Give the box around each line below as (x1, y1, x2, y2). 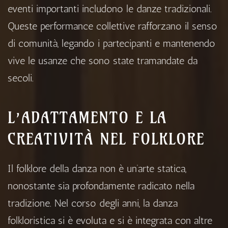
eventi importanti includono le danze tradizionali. (8, 3, 212, 15)
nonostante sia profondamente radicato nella (8, 180, 194, 192)
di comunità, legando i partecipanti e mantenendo (8, 37, 215, 50)
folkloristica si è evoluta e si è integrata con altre (8, 214, 212, 227)
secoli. (8, 72, 34, 84)
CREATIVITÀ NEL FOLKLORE (8, 129, 205, 149)
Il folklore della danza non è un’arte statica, (8, 162, 186, 175)
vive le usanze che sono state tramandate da (8, 54, 197, 67)
